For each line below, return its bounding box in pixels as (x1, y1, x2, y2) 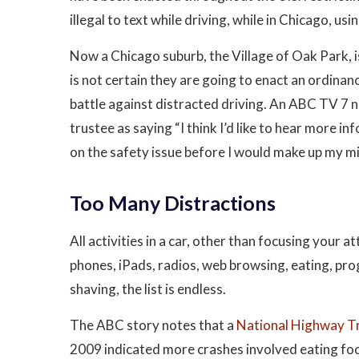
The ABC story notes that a (70, 317, 236, 333)
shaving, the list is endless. (70, 280, 226, 297)
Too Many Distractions (70, 191, 276, 215)
